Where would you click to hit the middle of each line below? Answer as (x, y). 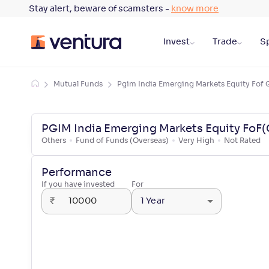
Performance (77, 173)
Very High (196, 141)
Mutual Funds (78, 84)
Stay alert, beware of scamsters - (100, 9)
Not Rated (242, 141)
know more (195, 9)
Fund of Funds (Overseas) (122, 141)
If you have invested (78, 184)
